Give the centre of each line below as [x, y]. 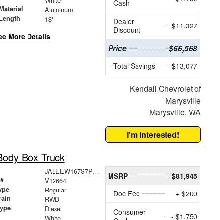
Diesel [53, 209]
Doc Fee [127, 194]
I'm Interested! [153, 135]
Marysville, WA [175, 112]
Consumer [130, 212]
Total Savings [135, 66]
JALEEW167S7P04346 [96, 171]
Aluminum [59, 10]
